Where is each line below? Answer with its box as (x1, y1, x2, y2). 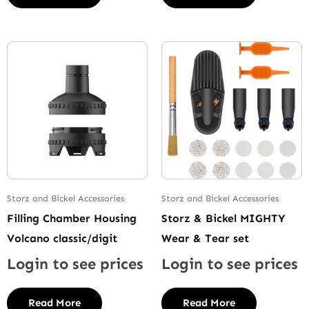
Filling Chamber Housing (7, 212, 137, 226)
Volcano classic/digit (7, 232, 117, 246)
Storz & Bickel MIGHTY (161, 212, 286, 226)
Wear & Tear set (161, 232, 249, 246)
